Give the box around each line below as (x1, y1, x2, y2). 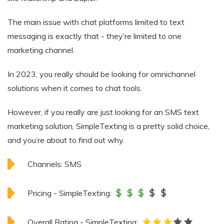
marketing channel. (7, 45, 74, 55)
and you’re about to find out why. (7, 135, 124, 145)
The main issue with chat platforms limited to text (7, 17, 184, 27)
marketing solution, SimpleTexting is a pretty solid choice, (7, 121, 209, 131)
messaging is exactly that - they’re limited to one (7, 31, 181, 41)
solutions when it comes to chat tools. (7, 83, 142, 93)
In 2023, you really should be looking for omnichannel (7, 69, 195, 79)
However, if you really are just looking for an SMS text (7, 107, 199, 117)
